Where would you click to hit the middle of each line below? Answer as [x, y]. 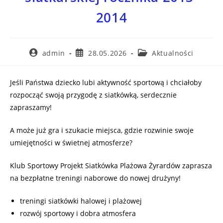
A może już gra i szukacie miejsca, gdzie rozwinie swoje [102, 130]
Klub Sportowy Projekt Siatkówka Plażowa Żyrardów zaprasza [111, 165]
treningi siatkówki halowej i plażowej [81, 201]
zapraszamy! [31, 107]
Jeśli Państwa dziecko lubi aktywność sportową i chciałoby [106, 82]
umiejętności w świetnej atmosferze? [71, 142]
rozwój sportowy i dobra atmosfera [78, 213]
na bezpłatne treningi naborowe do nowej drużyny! [95, 178]
